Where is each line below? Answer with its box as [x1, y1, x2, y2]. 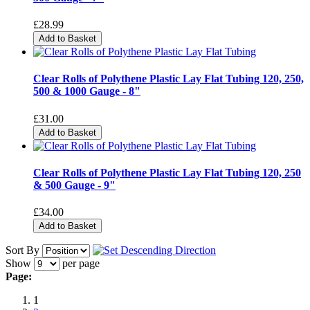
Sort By [6, 244, 39, 257]
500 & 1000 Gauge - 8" [33, 85, 140, 98]
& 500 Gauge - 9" [33, 179, 116, 191]
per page [60, 257, 100, 270]
